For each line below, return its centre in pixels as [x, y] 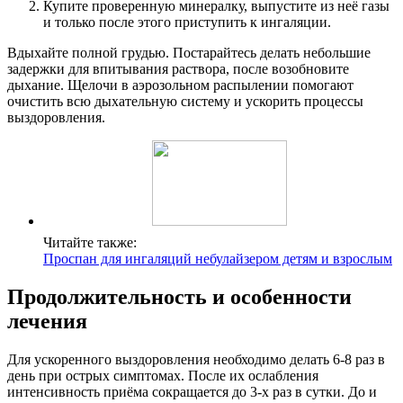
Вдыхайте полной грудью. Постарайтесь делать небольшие [189, 53]
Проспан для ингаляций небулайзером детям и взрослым [218, 259]
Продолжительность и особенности [179, 297]
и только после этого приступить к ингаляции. [187, 22]
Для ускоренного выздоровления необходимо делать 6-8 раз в [196, 360]
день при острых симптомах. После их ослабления [163, 376]
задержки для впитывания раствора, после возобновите [178, 69]
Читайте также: [90, 243]
